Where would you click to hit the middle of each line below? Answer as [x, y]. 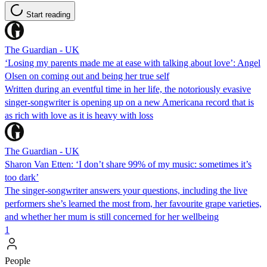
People [18, 260]
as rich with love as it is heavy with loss [79, 115]
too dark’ [22, 177]
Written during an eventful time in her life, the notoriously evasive [128, 89]
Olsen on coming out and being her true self [87, 76]
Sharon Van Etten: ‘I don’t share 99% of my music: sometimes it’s [128, 164]
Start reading [48, 14]
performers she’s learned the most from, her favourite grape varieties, [133, 203]
